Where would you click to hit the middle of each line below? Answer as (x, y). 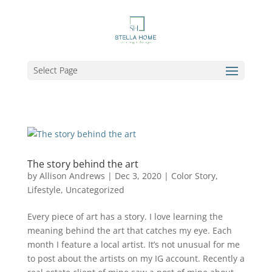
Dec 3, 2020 (138, 176)
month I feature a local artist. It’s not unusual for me (133, 244)
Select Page (55, 70)
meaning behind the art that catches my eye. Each (129, 230)
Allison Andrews (72, 176)
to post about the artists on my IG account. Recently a (136, 258)
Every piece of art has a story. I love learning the (125, 216)
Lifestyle (44, 190)
